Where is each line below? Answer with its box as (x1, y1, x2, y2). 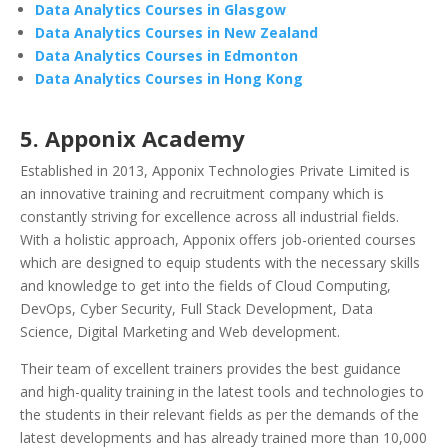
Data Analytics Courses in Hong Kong (35, 69, 303, 89)
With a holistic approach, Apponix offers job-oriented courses (20, 230, 416, 250)
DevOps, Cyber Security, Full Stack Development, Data (20, 299, 373, 319)
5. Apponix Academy (20, 123, 245, 154)
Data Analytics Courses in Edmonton (35, 46, 298, 66)
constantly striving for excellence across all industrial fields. (20, 207, 399, 227)
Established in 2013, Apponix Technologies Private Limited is (20, 161, 410, 181)
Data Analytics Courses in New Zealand (35, 23, 318, 43)
